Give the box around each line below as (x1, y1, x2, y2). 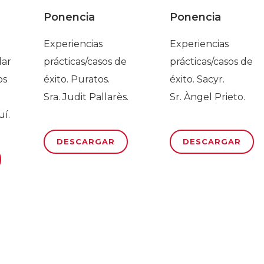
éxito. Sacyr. (170, 74, 225, 85)
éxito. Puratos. (43, 74, 110, 85)
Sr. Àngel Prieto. (170, 91, 246, 103)
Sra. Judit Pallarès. (43, 91, 128, 103)
